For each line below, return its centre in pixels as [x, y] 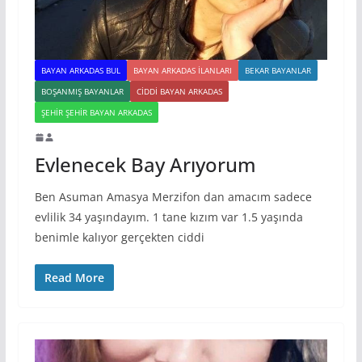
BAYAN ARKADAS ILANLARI [182, 71]
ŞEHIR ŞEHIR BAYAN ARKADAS [96, 113]
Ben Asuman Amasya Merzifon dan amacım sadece [173, 197]
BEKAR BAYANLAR [278, 71]
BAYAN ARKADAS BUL [80, 71]
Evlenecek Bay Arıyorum [145, 165]
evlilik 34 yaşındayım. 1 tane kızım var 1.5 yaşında [168, 217]
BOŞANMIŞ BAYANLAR [82, 92]
